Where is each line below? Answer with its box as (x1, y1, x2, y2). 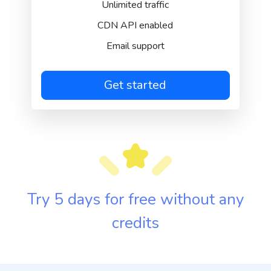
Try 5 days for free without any (27, 189, 244, 210)
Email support (106, 39, 165, 53)
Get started (104, 77, 167, 93)
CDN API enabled (97, 19, 174, 32)
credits (112, 212, 159, 233)
